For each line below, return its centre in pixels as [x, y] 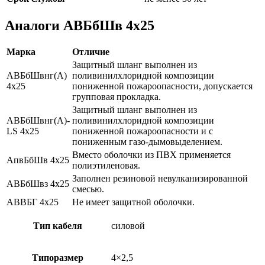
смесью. [88, 189]
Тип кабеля [58, 226]
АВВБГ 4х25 [33, 202]
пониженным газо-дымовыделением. [147, 142]
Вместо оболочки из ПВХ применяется [151, 155]
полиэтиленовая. [106, 166]
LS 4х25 [23, 131]
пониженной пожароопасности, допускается [162, 86]
